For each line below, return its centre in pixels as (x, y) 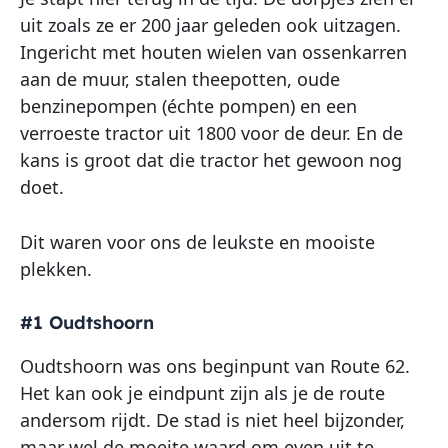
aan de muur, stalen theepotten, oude (180, 78)
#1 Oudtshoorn (87, 323)
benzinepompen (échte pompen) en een (188, 105)
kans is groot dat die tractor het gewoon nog (211, 159)
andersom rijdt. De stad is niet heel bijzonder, (212, 420)
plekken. (56, 269)
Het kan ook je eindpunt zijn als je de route (202, 393)
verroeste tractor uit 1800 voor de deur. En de (211, 132)
